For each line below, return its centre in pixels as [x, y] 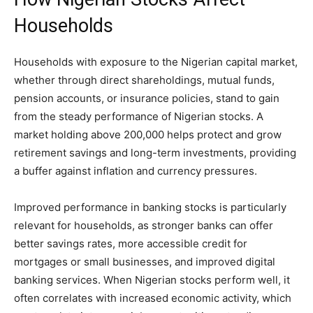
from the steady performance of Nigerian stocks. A [139, 116]
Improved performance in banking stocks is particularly [150, 207]
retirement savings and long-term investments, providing [155, 152]
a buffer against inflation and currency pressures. [136, 170]
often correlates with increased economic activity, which [153, 298]
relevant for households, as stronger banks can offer [144, 225]
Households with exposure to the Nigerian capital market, [156, 61]
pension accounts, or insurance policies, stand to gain [147, 98]
